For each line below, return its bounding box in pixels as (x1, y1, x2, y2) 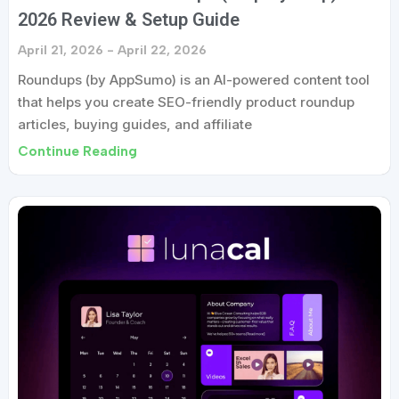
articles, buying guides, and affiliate (18, 116, 252, 134)
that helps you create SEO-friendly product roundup (18, 94, 354, 111)
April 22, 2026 (114, 43, 207, 59)
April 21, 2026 (18, 43, 107, 59)
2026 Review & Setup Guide (18, 9, 240, 31)
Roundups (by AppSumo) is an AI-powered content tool (18, 71, 370, 89)
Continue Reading (18, 143, 137, 160)
